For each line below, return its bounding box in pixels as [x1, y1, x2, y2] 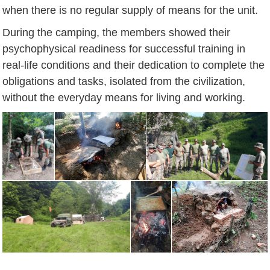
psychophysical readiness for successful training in [2, 42, 246, 55]
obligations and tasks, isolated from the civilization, [2, 75, 246, 87]
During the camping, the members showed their [2, 26, 231, 39]
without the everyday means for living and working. [2, 91, 246, 104]
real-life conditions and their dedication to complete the [2, 58, 265, 71]
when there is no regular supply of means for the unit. [2, 4, 259, 16]
